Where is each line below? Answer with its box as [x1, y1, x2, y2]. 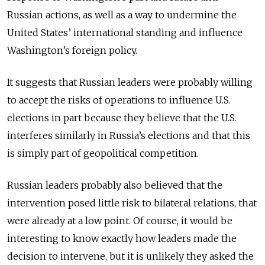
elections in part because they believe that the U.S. [7, 112, 237, 124]
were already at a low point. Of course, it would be [7, 215, 232, 227]
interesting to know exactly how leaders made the [7, 232, 237, 245]
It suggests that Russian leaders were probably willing [7, 76, 253, 89]
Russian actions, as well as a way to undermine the [7, 9, 237, 21]
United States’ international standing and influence [7, 27, 243, 39]
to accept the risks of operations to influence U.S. [7, 94, 231, 106]
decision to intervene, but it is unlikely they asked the [7, 250, 254, 263]
